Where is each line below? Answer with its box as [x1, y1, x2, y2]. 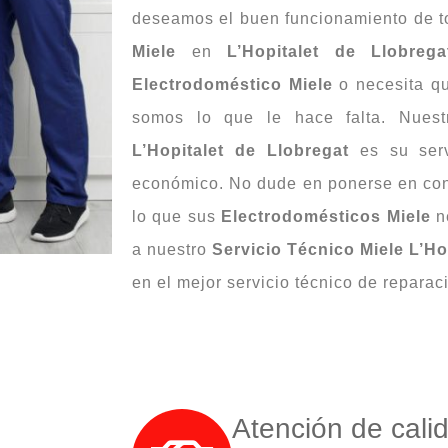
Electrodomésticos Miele [221, 207, 431, 225]
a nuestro [132, 240, 212, 258]
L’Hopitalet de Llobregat [132, 141, 349, 159]
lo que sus [132, 207, 222, 225]
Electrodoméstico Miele [132, 75, 340, 93]
